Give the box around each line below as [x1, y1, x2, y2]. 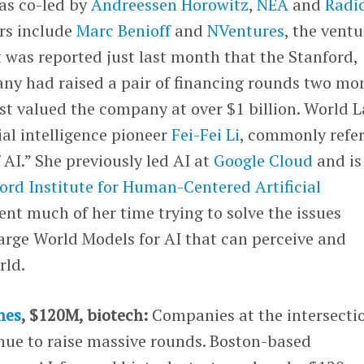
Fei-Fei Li [171, 123, 240, 145]
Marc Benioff [76, 19, 171, 41]
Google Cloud [214, 149, 314, 171]
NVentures [207, 19, 285, 41]
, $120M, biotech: [21, 303, 149, 326]
